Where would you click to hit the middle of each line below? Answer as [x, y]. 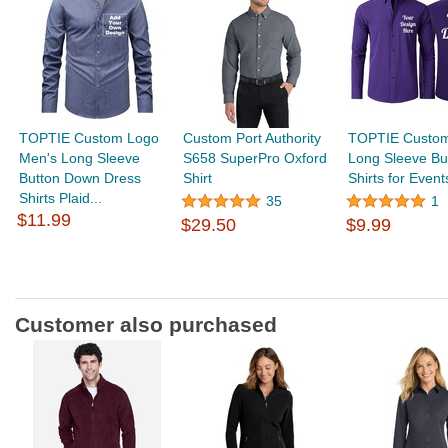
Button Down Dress [80, 178]
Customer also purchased [146, 325]
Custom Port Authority [252, 138]
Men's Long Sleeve [80, 158]
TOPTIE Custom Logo [89, 138]
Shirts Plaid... [61, 198]
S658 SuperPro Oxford [255, 158]
